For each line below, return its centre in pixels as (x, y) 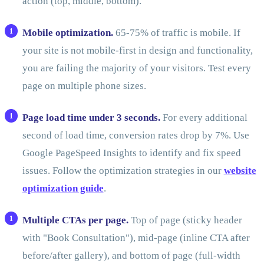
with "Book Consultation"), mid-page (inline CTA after (136, 237)
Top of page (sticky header (185, 220)
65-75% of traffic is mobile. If (176, 32)
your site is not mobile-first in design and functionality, (137, 50)
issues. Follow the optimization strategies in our (123, 170)
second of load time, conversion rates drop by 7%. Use (136, 135)
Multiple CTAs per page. (75, 220)
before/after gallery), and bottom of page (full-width (131, 255)
